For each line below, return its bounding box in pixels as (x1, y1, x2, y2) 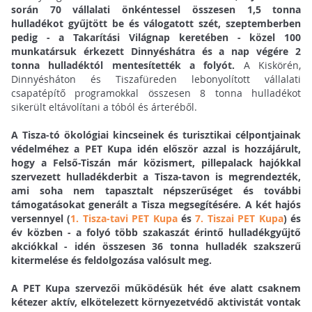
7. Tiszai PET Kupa (195, 212, 283, 226)
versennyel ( (10, 212, 71, 226)
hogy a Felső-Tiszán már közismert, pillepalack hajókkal (10, 156, 302, 170)
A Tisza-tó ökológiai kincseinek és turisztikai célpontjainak (10, 128, 302, 142)
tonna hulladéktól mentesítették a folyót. (10, 58, 244, 72)
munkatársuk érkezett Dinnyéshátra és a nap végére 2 (10, 45, 302, 58)
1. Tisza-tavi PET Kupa (70, 212, 178, 226)
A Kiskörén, (243, 58, 302, 72)
